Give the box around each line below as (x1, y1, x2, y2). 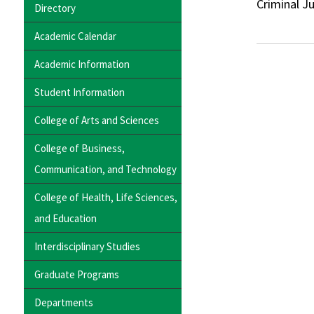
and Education (34, 211, 97, 225)
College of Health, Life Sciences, (34, 190, 177, 204)
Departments (34, 295, 93, 309)
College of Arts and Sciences (34, 113, 159, 127)
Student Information (34, 85, 125, 99)
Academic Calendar (34, 29, 116, 43)
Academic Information (34, 57, 130, 71)
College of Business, (34, 141, 125, 155)
